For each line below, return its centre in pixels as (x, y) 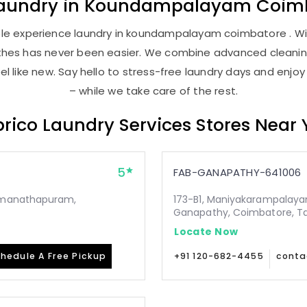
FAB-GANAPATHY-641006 (237, 172)
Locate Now (206, 231)
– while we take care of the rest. (153, 91)
